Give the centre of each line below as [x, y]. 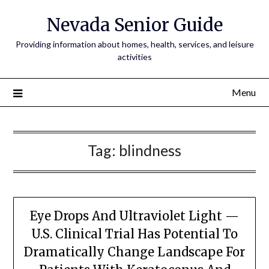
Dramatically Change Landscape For [134, 252]
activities [134, 57]
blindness [150, 150]
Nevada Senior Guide [134, 25]
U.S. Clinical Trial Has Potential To [134, 234]
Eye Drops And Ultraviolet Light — [134, 216]
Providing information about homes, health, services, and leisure [134, 44]
